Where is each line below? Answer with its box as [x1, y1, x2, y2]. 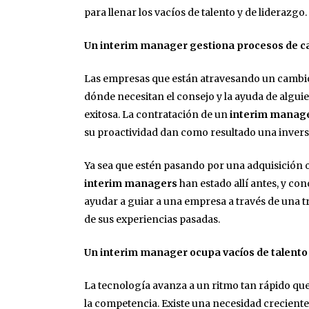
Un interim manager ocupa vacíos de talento [84, 246, 308, 259]
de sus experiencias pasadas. [84, 213, 220, 226]
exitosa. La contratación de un [84, 108, 230, 121]
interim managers [84, 177, 177, 190]
